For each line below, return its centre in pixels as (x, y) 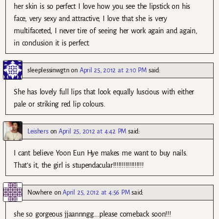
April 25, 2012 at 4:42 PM (93, 131)
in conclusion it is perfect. (52, 43)
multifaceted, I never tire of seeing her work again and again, (106, 31)
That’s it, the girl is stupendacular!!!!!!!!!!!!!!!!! (79, 165)
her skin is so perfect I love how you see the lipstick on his (102, 7)
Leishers (38, 131)
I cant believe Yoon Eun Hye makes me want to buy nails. (101, 153)
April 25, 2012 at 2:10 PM (113, 70)
